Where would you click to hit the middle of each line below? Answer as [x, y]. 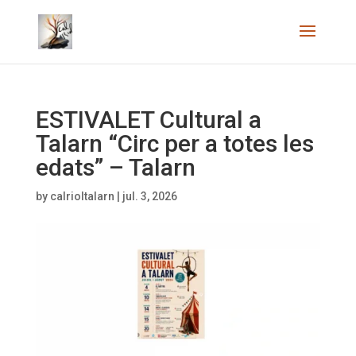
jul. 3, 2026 [149, 196]
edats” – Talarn [115, 167]
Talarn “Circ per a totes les [174, 143]
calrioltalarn [82, 196]
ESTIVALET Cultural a [148, 120]
